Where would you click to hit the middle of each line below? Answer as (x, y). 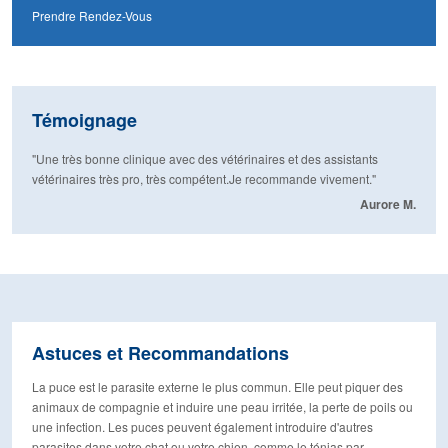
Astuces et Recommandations (160, 353)
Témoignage (84, 120)
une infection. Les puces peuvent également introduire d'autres (202, 427)
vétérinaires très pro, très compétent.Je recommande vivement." (204, 179)
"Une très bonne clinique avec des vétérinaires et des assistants (205, 159)
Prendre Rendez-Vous (92, 16)
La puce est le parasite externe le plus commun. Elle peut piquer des (217, 387)
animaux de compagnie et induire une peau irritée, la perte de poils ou (222, 407)
